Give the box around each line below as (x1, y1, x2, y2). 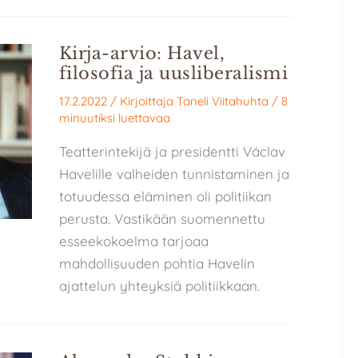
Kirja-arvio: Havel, (58, 43, 225, 65)
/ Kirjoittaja (109, 93, 177, 109)
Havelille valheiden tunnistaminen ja (58, 165, 289, 182)
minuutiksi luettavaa (58, 109, 170, 125)
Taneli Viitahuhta (176, 93, 268, 109)
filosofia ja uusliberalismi (58, 63, 288, 85)
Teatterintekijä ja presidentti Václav (58, 142, 285, 160)
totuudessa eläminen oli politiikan (58, 187, 272, 205)
